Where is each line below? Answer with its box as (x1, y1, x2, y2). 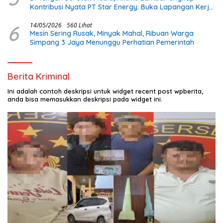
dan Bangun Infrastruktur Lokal (30, 11, 134, 21)
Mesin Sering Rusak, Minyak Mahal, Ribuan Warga (30, 29, 194, 38)
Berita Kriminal (7, 71, 70, 83)
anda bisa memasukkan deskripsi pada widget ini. (7, 95, 162, 104)
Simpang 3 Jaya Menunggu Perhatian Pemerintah (30, 38, 194, 47)
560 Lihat (67, 21, 92, 30)
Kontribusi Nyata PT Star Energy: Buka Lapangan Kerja (30, 2, 214, 12)
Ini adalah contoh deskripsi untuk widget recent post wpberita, (7, 87, 203, 96)
